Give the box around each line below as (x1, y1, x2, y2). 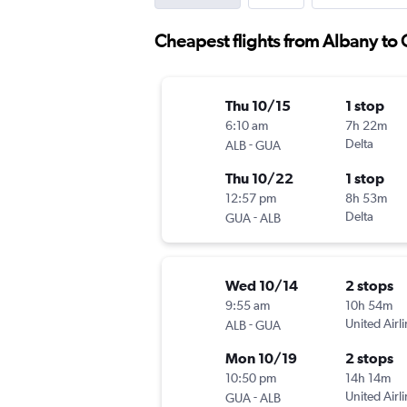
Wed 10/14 (225, 277, 298, 294)
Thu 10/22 (225, 170, 293, 187)
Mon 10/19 (225, 350, 297, 367)
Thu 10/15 (225, 97, 291, 114)
